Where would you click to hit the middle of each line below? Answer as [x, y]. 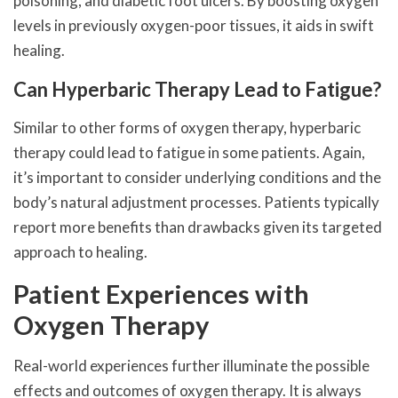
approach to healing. [80, 251]
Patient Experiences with [161, 293]
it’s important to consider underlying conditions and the [197, 177]
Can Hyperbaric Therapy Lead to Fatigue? [197, 89]
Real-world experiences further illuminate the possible [191, 365]
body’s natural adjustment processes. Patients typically [196, 202]
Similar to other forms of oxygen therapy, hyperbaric [187, 127]
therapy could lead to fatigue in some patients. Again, [189, 152]
